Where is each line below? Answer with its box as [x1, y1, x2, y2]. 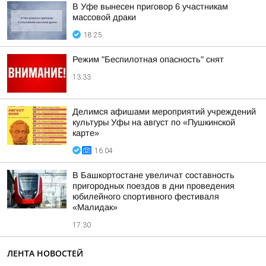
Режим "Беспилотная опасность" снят [72, 55, 224, 64]
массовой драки [72, 12, 136, 22]
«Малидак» [72, 202, 118, 212]
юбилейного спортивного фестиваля [72, 192, 219, 201]
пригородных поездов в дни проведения [72, 181, 235, 191]
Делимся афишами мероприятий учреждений [72, 107, 256, 116]
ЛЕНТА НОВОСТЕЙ [7, 248, 83, 259]
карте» [72, 128, 99, 138]
